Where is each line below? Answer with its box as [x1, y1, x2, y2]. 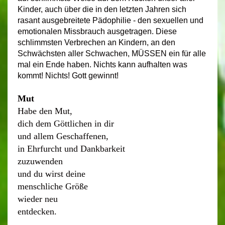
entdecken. [18, 206, 57, 217]
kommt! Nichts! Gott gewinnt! [18, 71, 119, 80]
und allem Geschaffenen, [18, 131, 108, 142]
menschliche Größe [18, 181, 88, 192]
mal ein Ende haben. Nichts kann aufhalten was [18, 60, 187, 69]
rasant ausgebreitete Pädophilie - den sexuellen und [18, 16, 203, 25]
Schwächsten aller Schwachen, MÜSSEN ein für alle [18, 49, 206, 58]
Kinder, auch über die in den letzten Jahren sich [18, 5, 186, 14]
